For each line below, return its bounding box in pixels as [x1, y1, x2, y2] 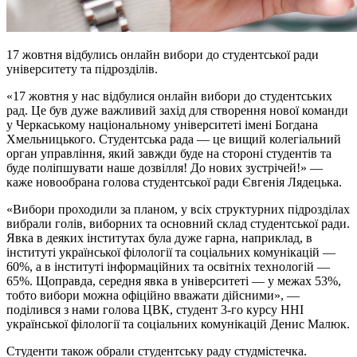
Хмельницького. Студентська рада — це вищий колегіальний [6, 131, 341, 146]
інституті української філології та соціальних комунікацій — [6, 245, 335, 259]
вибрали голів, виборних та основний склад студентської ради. [6, 216, 350, 230]
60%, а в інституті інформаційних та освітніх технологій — [6, 259, 330, 273]
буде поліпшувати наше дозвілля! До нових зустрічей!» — [6, 160, 323, 175]
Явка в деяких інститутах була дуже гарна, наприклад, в [6, 230, 312, 245]
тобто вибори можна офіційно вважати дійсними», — [6, 288, 300, 302]
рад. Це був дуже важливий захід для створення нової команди [6, 103, 348, 117]
